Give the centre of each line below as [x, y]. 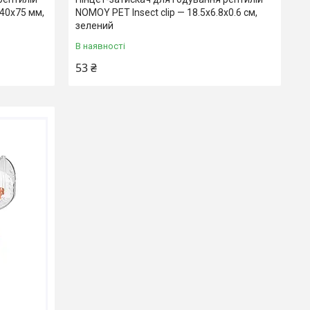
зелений [95, 26]
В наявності [101, 46]
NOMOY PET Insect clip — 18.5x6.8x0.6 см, [167, 13]
